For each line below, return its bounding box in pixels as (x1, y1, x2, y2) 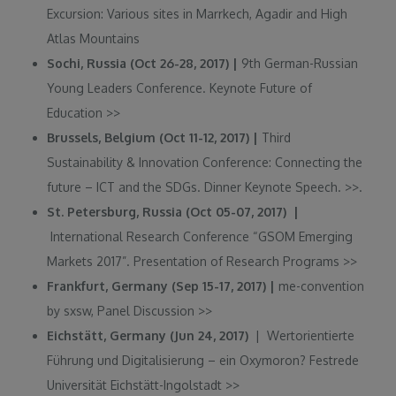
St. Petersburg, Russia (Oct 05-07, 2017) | (47, 203, 300, 219)
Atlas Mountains (47, 30, 141, 46)
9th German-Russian (241, 55, 359, 71)
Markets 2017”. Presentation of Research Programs (47, 253, 344, 269)
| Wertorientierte (248, 327, 355, 343)
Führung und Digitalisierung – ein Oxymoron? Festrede (47, 352, 360, 368)
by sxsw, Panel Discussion (47, 302, 199, 318)
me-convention (278, 278, 365, 293)
